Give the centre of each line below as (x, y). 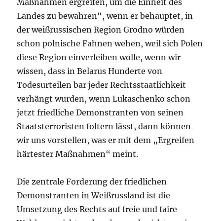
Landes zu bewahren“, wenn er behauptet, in (105, 16)
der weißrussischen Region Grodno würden (101, 29)
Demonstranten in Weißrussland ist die (94, 195)
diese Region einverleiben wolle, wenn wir (99, 57)
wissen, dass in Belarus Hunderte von (90, 71)
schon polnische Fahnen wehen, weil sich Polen (110, 43)
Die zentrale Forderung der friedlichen (92, 181)
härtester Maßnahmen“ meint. (78, 154)
